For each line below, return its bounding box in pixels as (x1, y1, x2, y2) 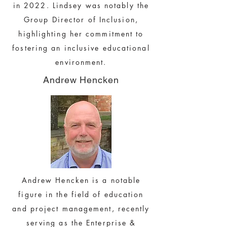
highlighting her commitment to (18, 28, 144, 39)
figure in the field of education (18, 189, 144, 199)
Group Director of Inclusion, (24, 14, 138, 24)
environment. (55, 57, 107, 67)
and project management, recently (12, 203, 150, 213)
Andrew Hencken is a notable (21, 175, 141, 185)
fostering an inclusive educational (12, 43, 150, 53)
